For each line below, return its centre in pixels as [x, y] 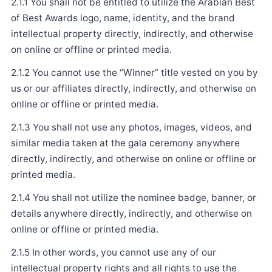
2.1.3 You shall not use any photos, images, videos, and [131, 127]
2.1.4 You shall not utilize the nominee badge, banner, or [133, 198]
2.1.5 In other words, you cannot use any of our [113, 252]
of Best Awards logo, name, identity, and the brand [123, 18]
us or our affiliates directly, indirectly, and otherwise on [133, 88]
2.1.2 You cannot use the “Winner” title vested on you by [134, 73]
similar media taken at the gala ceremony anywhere [125, 143]
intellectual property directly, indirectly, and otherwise [132, 34]
